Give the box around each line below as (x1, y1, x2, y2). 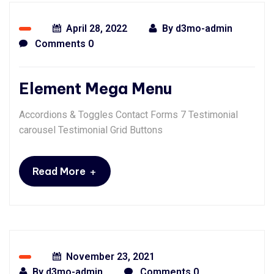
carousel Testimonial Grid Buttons (19, 124, 163, 136)
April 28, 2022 (66, 23, 127, 34)
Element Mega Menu (19, 79, 172, 98)
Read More (32, 165, 86, 177)
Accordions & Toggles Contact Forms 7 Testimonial (19, 109, 238, 120)
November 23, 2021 (66, 251, 155, 262)
